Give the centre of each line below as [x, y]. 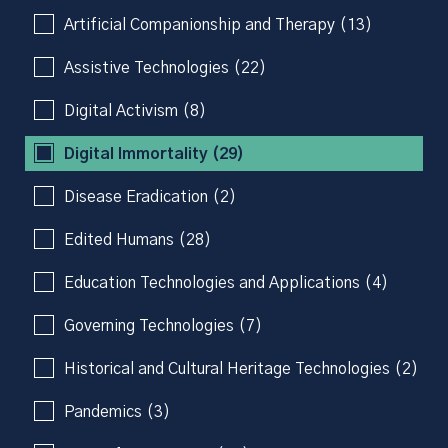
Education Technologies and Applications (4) [226, 282]
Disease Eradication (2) [150, 196]
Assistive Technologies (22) [165, 67]
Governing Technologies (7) [163, 325]
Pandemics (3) [117, 411]
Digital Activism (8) [135, 110]
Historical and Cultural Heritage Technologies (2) [241, 368]
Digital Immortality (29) [154, 153]
